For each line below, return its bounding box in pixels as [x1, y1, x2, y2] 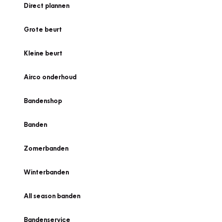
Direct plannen [24, 1, 69, 9]
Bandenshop [24, 97, 62, 105]
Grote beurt [24, 25, 62, 33]
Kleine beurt [24, 49, 62, 57]
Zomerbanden [24, 144, 68, 152]
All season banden [24, 192, 80, 200]
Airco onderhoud [24, 73, 76, 81]
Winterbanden [24, 168, 69, 176]
